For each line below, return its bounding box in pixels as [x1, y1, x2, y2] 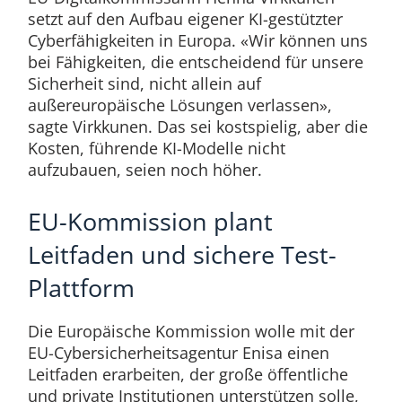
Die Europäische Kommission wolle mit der [27, 320, 354, 343]
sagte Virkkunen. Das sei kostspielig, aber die [27, 116, 368, 138]
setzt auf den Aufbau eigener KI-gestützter [27, 8, 343, 31]
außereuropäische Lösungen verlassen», [27, 94, 332, 117]
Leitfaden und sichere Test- [27, 238, 336, 272]
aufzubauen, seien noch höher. [27, 159, 262, 181]
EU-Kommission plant [27, 205, 273, 239]
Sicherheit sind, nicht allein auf [27, 73, 261, 95]
